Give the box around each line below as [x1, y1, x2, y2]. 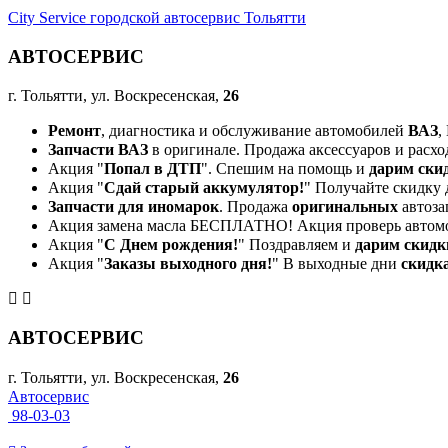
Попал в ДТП [104, 160, 201, 178]
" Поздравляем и [238, 236, 355, 254]
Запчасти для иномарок [48, 198, 219, 216]
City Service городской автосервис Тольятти [8, 9, 306, 26]
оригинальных [292, 198, 398, 216]
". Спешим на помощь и [201, 160, 369, 178]
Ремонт [48, 122, 101, 140]
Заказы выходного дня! [104, 255, 272, 273]
